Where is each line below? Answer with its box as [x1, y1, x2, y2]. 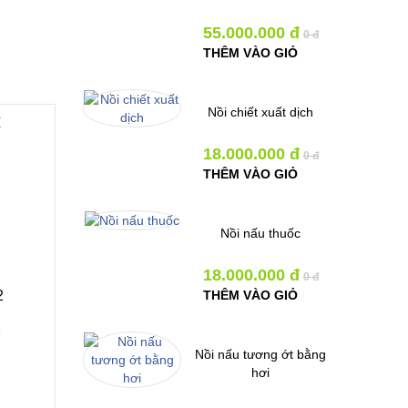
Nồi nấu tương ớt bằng [195, 347, 327, 362]
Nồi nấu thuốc [220, 226, 301, 240]
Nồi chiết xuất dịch [208, 105, 314, 119]
